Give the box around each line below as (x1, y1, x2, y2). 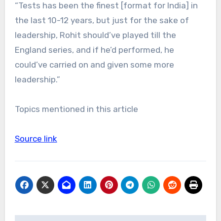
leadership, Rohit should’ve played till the (14, 30, 176, 40)
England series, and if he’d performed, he (14, 44, 174, 55)
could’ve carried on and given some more (14, 59, 174, 70)
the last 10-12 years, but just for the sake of (14, 15, 189, 25)
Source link (14, 133, 57, 144)
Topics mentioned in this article (19, 104, 138, 114)
